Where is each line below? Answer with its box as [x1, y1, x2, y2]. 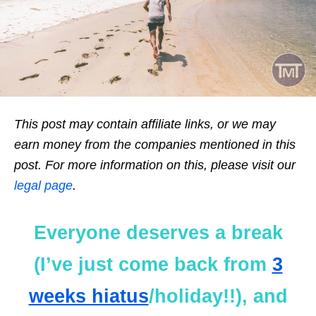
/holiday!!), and [148, 285, 288, 307]
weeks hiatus [28, 285, 149, 307]
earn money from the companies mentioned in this [14, 137, 296, 152]
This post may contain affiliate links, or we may [14, 116, 276, 131]
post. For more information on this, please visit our [14, 157, 296, 172]
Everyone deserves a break [33, 221, 283, 243]
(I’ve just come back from [33, 253, 272, 275]
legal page [14, 178, 73, 193]
